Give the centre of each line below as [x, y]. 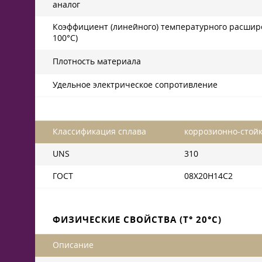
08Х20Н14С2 [208, 176]
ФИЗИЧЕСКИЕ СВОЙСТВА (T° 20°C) [137, 220]
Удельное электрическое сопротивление [135, 85]
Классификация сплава [99, 132]
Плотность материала [97, 61]
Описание [73, 245]
